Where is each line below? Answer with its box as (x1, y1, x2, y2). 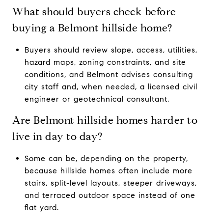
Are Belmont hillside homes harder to (12, 113, 197, 127)
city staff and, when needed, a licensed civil (24, 82, 197, 91)
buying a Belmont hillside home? (12, 21, 172, 34)
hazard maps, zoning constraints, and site (24, 57, 186, 67)
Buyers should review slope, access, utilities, (24, 45, 197, 55)
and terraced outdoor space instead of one (24, 190, 195, 200)
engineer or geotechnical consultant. (24, 94, 169, 104)
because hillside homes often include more (24, 165, 192, 175)
